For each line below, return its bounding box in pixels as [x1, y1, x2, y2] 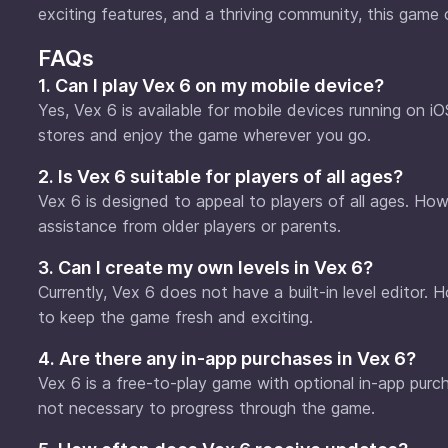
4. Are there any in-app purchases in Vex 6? [38, 347, 416, 369]
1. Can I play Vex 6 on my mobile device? [38, 74, 384, 96]
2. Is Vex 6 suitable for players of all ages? [38, 165, 403, 187]
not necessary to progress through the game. [38, 397, 375, 418]
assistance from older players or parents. [38, 215, 341, 236]
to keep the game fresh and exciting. [38, 306, 313, 327]
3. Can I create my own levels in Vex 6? [38, 256, 373, 278]
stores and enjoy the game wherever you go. [38, 124, 371, 145]
